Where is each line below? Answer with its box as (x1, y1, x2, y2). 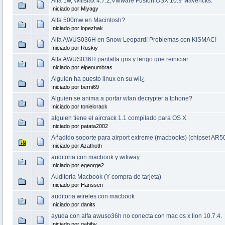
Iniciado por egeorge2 (51, 162, 104, 168)
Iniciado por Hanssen (51, 181, 103, 188)
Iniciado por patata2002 (51, 123, 108, 129)
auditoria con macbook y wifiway (51, 153, 140, 161)
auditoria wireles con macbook (51, 192, 135, 200)
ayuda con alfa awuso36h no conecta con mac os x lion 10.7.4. (51, 212, 222, 219)
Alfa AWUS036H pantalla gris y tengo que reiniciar (51, 55, 188, 63)
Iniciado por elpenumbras (51, 64, 113, 70)
